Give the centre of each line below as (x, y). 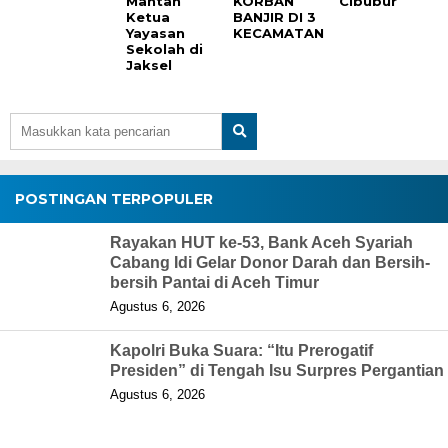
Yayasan (156, 33)
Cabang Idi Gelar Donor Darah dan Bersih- (270, 263)
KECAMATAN (278, 33)
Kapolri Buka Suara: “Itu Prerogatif (241, 351)
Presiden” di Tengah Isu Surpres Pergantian (277, 371)
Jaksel (149, 65)
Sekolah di (165, 49)
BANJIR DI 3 (274, 17)
